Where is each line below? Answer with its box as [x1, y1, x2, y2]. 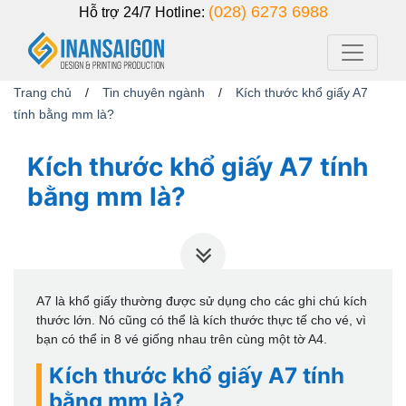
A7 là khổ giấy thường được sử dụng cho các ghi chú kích [36, 293, 367, 308]
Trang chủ [14, 84, 72, 100]
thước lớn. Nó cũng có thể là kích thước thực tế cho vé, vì [36, 312, 366, 327]
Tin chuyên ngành [102, 84, 205, 100]
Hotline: [150, 5, 208, 20]
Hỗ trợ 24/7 [78, 5, 151, 20]
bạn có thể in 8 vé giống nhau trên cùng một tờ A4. [36, 331, 327, 346]
